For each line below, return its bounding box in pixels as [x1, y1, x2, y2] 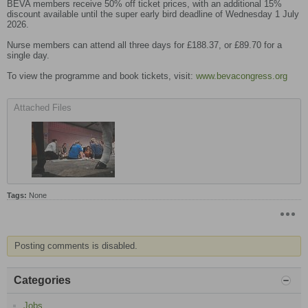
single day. [7, 50, 49, 61]
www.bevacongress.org [196, 71, 287, 82]
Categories [14, 274, 71, 287]
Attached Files [14, 102, 71, 113]
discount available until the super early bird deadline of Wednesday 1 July [7, 9, 299, 20]
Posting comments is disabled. [14, 241, 137, 252]
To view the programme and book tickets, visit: [7, 71, 196, 82]
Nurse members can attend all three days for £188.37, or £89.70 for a [7, 40, 282, 51]
